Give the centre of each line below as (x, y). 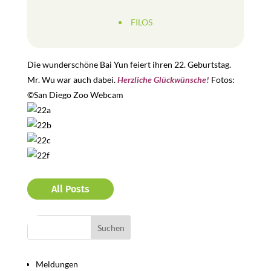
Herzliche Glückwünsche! (163, 80)
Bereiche (48, 245)
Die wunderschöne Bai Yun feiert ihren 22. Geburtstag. (129, 64)
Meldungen (57, 264)
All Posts (70, 189)
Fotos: (222, 80)
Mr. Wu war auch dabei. (72, 80)
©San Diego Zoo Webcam (75, 95)
